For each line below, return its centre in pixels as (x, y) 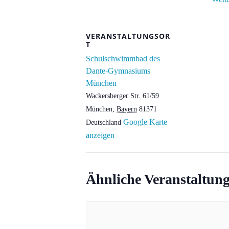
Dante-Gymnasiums (118, 71)
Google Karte (145, 122)
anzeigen (100, 135)
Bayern (127, 109)
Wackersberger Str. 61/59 (122, 96)
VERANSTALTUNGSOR (128, 36)
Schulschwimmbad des (123, 59)
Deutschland (104, 122)
